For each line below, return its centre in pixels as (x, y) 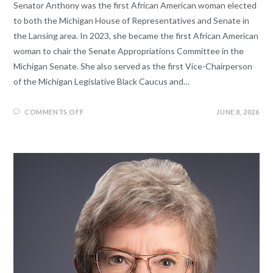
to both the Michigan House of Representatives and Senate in (132, 21)
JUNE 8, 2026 (238, 112)
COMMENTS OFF (54, 112)
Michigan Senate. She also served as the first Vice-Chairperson (133, 66)
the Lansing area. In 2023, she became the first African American (136, 36)
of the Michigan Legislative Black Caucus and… (102, 82)
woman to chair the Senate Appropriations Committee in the (129, 51)
